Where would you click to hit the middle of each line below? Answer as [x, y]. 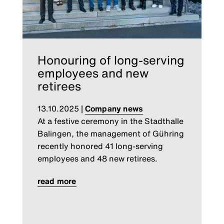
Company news [114, 109]
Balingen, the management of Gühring [110, 134]
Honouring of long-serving [111, 60]
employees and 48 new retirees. [97, 159]
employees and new [93, 73]
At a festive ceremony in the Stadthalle [110, 121]
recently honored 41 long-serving [100, 146]
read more [57, 181]
